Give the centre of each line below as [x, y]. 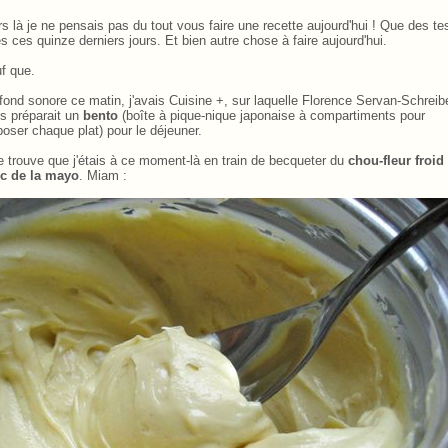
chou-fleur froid [396, 160]
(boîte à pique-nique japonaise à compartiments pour [271, 115]
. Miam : [103, 175]
